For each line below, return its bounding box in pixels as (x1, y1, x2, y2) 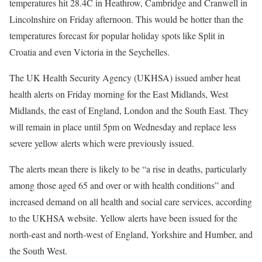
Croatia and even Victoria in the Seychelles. (9, 46, 170, 58)
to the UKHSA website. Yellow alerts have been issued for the (9, 212, 237, 225)
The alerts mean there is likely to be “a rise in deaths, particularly (9, 163, 247, 175)
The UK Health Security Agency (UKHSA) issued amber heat (9, 71, 240, 84)
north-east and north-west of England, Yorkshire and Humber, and (9, 228, 253, 241)
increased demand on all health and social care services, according (9, 195, 252, 208)
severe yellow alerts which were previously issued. (9, 137, 194, 150)
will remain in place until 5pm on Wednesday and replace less (9, 120, 236, 133)
